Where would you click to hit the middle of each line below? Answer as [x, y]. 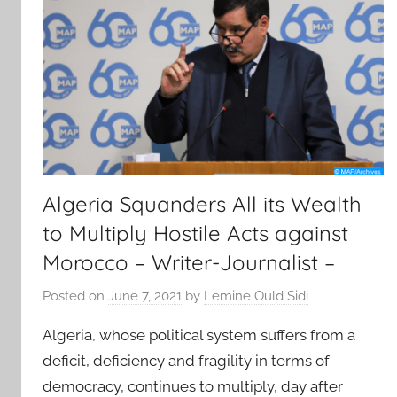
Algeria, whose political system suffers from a [199, 335]
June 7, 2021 [145, 296]
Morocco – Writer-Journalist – [189, 263]
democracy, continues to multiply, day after [193, 386]
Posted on [75, 296]
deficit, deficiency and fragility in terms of [186, 360]
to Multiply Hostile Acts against [195, 234]
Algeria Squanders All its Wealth [202, 204]
